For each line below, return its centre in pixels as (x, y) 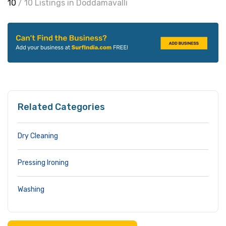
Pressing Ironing (43, 163)
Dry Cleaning (38, 136)
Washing (31, 190)
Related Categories (61, 107)
